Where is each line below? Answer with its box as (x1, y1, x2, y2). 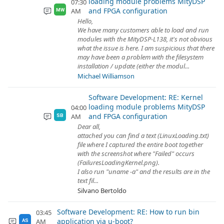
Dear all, (77, 122, 100, 131)
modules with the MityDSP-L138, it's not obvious (77, 34, 212, 43)
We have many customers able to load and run (77, 25, 209, 34)
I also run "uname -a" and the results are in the (77, 167, 210, 176)
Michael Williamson (77, 71, 134, 80)
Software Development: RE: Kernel (88, 92, 203, 102)
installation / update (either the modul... (77, 61, 189, 70)
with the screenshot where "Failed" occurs (77, 149, 194, 158)
